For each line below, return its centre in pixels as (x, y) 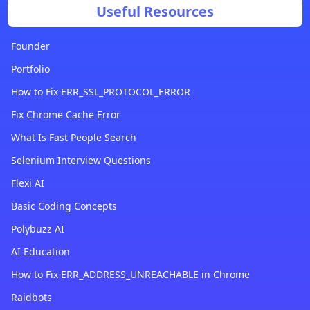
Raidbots (31, 297)
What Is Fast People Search (73, 137)
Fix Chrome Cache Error (65, 114)
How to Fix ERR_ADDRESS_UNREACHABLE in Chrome (130, 274)
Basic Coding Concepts (64, 206)
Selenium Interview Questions (81, 160)
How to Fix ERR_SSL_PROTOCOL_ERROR (100, 91)
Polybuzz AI (37, 228)
